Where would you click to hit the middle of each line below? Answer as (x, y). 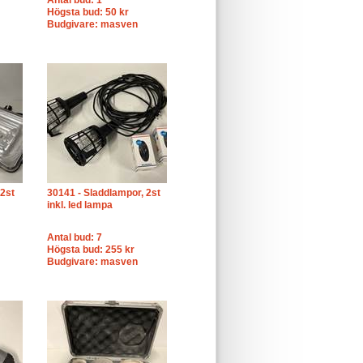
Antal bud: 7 (75, 237)
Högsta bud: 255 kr (91, 250)
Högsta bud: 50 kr (88, 12)
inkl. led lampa (80, 205)
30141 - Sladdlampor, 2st (104, 193)
